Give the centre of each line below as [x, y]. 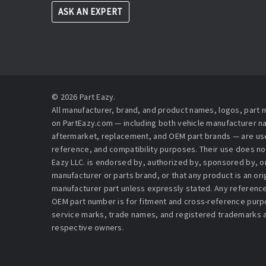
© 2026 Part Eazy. [84, 97]
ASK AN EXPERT [91, 12]
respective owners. [88, 228]
